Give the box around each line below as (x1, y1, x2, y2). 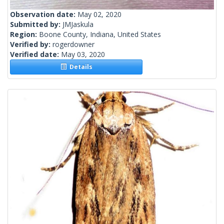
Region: (10, 29, 39, 39)
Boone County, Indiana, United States (39, 29, 161, 39)
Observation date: (10, 9, 77, 19)
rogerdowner (52, 39, 94, 49)
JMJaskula (62, 19, 93, 29)
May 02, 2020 (77, 9, 121, 19)
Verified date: (10, 49, 61, 59)
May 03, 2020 (61, 49, 105, 59)
